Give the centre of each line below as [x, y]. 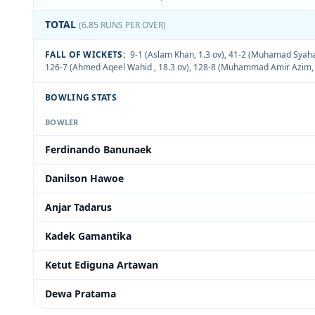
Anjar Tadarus [78, 207]
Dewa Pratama [81, 294]
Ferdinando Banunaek [98, 149]
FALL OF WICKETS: [85, 54]
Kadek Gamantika [88, 236]
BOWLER [62, 122]
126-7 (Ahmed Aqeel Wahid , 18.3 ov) [117, 67]
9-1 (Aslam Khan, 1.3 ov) [177, 54]
